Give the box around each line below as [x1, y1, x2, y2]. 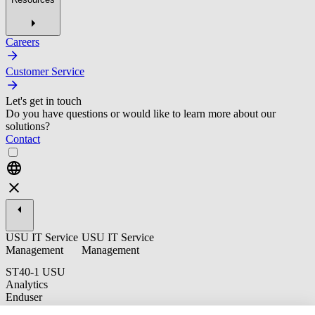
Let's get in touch [6, 94, 82, 107]
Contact [6, 132, 40, 145]
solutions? [6, 120, 50, 132]
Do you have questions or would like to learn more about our [6, 107, 276, 120]
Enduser [6, 291, 42, 304]
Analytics [6, 278, 48, 291]
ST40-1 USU [6, 266, 65, 278]
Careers [6, 35, 39, 48]
